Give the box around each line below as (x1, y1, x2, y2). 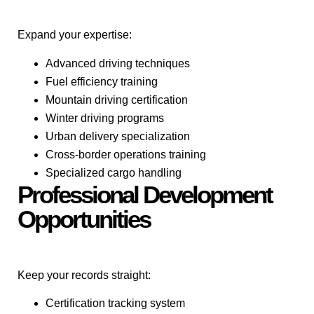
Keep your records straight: (18, 268, 151, 281)
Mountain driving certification (46, 93, 188, 106)
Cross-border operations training (46, 148, 206, 161)
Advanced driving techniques (46, 57, 190, 69)
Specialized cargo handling (46, 166, 182, 179)
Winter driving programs (46, 111, 164, 124)
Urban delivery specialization (46, 130, 190, 142)
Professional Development (18, 180, 272, 208)
